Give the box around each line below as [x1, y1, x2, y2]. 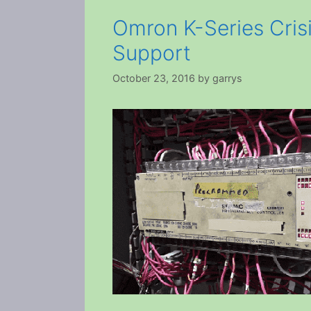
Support [112, 40, 191, 66]
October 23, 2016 [112, 72, 195, 84]
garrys [212, 72, 242, 84]
